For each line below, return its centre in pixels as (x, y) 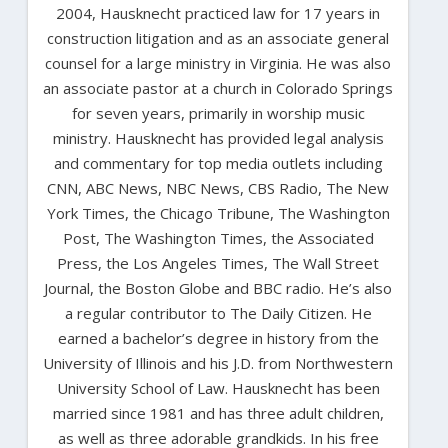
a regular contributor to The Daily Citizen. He (218, 312)
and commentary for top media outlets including (218, 162)
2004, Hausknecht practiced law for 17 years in (218, 12)
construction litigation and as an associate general (218, 37)
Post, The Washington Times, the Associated (218, 237)
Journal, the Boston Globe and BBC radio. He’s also (218, 287)
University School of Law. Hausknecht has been (218, 387)
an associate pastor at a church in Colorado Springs (218, 87)
